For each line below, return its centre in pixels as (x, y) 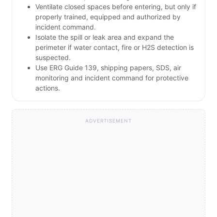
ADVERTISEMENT (108, 121)
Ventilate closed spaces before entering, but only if (116, 7)
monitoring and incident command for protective (112, 78)
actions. (48, 88)
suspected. (53, 58)
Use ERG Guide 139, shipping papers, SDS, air (108, 68)
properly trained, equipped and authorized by (108, 17)
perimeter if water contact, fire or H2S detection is (115, 47)
